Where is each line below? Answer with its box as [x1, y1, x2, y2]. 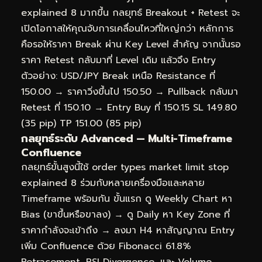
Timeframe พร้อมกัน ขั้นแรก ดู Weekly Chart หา [21, 191, 232, 206]
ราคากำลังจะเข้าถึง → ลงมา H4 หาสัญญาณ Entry [21, 223, 235, 237]
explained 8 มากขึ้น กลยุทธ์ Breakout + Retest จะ [21, 5, 240, 20]
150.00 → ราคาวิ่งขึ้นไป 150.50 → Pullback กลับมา [21, 84, 238, 99]
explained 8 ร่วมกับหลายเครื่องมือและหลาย [21, 175, 205, 190]
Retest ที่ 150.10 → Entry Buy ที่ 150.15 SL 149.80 [21, 100, 237, 115]
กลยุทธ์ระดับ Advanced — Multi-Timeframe [21, 130, 232, 147]
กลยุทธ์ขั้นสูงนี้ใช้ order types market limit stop [21, 160, 229, 174]
